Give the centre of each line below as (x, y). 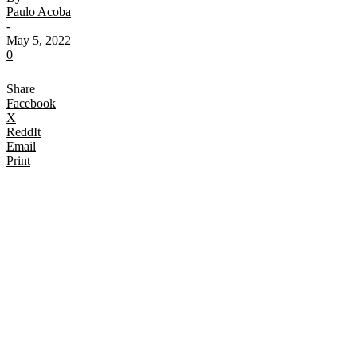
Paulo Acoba (39, 11)
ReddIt (24, 131)
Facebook (31, 103)
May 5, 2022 (39, 40)
